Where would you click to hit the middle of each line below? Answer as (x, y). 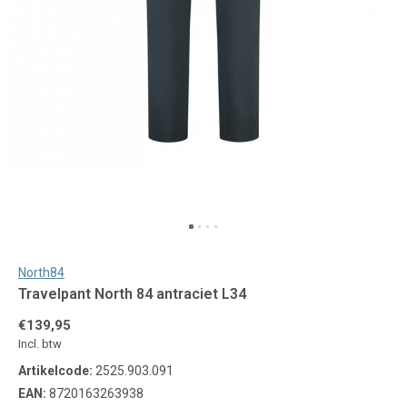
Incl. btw (40, 344)
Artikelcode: (55, 371)
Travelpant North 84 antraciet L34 (132, 294)
